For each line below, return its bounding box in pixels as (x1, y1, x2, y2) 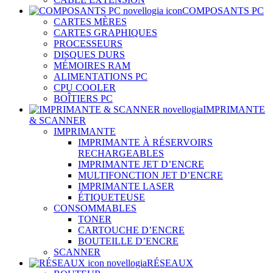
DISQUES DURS (54, 49, 125, 60)
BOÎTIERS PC (54, 93, 113, 104)
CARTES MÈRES (54, 16, 127, 27)
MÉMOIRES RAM (54, 60, 130, 71)
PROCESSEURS (54, 38, 122, 49)
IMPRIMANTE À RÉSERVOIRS (78, 136, 213, 147)
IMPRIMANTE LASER (78, 180, 174, 191)
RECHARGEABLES (78, 147, 164, 158)
